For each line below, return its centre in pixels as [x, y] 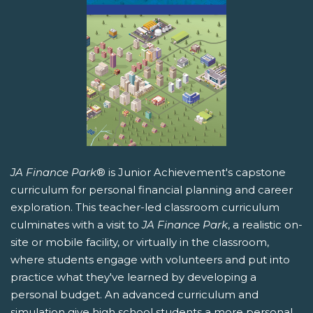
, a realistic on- [265, 225]
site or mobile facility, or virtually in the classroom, [140, 242]
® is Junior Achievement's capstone [191, 173]
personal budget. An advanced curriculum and [134, 295]
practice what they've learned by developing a [133, 277]
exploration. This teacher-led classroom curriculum [145, 208]
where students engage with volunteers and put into [150, 260]
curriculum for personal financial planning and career [152, 190]
